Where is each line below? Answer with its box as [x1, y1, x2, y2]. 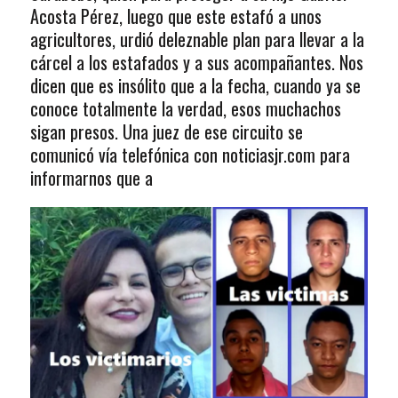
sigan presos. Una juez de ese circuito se [29, 118, 303, 146]
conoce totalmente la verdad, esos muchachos [29, 95, 341, 123]
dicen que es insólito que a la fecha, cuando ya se [29, 72, 361, 99]
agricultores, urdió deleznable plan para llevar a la [29, 26, 364, 53]
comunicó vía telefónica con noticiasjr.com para [29, 141, 350, 169]
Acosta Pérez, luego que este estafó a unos [29, 3, 322, 30]
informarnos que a [29, 164, 153, 192]
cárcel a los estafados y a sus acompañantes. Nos [29, 49, 363, 76]
